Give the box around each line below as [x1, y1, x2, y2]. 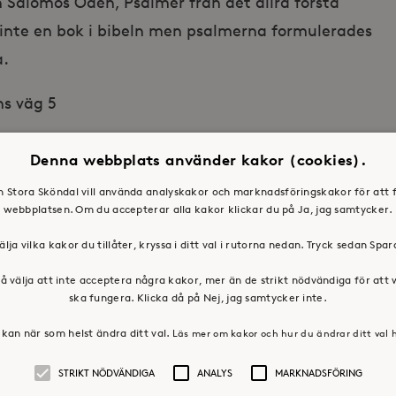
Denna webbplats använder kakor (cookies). [29, 149, 367, 169]
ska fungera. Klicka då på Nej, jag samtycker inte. [68, 290, 327, 304]
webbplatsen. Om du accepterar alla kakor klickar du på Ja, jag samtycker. [3, 202, 393, 216]
